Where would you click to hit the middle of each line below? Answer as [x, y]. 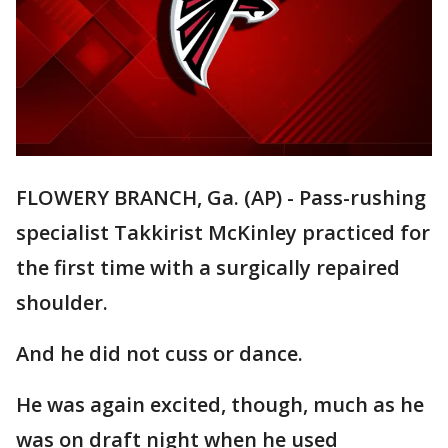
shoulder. [62, 303]
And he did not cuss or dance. [159, 354]
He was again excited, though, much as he [220, 405]
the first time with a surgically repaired [208, 268]
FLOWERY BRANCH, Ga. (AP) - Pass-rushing [221, 198]
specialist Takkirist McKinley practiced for [223, 233]
